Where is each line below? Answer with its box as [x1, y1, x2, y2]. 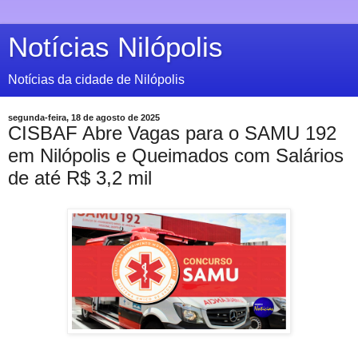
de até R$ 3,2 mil [8, 167, 152, 189]
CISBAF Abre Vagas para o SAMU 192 [8, 122, 336, 144]
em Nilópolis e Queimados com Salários [8, 145, 344, 166]
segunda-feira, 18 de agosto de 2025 [8, 113, 160, 122]
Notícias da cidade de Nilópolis [8, 73, 185, 86]
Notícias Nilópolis [8, 32, 223, 62]
